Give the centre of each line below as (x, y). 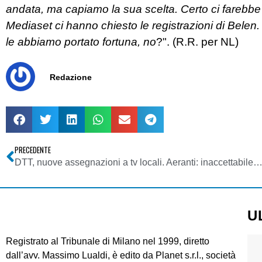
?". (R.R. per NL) (197, 42)
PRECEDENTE (33, 150)
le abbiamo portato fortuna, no (81, 42)
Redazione (71, 77)
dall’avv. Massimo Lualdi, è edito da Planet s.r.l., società (121, 256)
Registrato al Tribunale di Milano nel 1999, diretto (108, 242)
